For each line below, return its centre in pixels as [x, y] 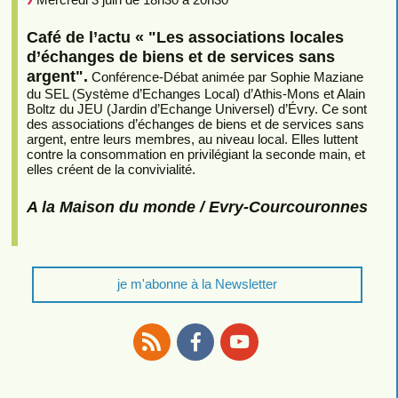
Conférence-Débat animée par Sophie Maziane [225, 77]
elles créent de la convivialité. [111, 170]
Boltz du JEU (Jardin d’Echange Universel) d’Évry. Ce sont [196, 109]
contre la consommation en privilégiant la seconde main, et [195, 155]
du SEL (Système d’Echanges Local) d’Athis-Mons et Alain [195, 94]
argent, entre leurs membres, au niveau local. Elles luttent [192, 139]
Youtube [263, 370]
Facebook [225, 370]
